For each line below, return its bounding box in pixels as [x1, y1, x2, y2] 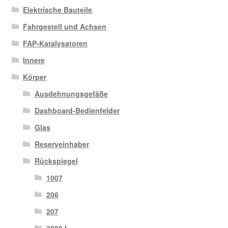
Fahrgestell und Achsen [23, 21, 107, 32]
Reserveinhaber [34, 138, 89, 149]
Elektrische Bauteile [23, 4, 93, 15]
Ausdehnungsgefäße [34, 88, 108, 99]
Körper [23, 71, 47, 82]
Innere [23, 54, 45, 65]
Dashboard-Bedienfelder [34, 105, 120, 116]
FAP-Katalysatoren [23, 38, 88, 48]
